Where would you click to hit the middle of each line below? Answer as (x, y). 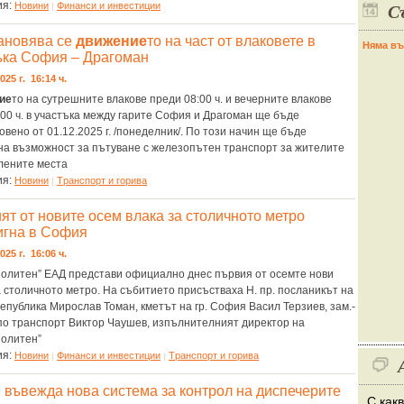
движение (111, 41)
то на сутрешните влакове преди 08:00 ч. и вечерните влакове (172, 99)
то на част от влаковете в (231, 41)
